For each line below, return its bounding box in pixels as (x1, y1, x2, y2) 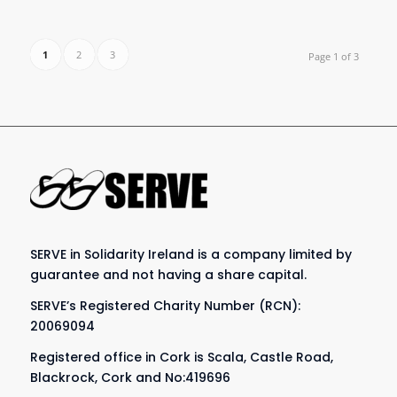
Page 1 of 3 (308, 50, 360, 64)
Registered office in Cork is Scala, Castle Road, (29, 347, 333, 366)
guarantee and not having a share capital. (29, 266, 307, 284)
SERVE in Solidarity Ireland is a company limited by (29, 245, 352, 264)
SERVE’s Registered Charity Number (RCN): (29, 296, 300, 315)
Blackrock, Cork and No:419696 (29, 368, 230, 386)
